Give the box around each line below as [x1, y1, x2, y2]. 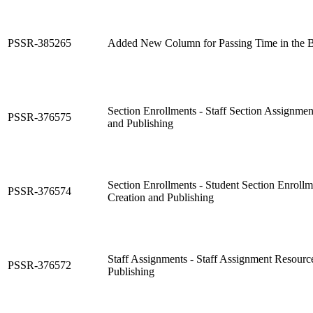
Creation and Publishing [108, 191, 214, 203]
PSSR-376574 [8, 184, 71, 197]
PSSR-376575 [8, 110, 71, 123]
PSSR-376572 [8, 259, 71, 271]
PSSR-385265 [8, 36, 71, 49]
